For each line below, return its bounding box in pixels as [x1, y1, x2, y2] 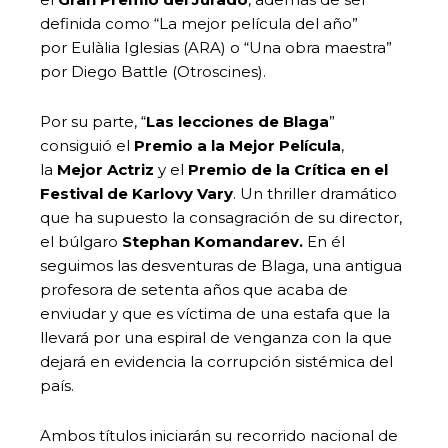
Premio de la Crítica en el [188, 159, 388, 179]
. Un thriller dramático [233, 183, 397, 203]
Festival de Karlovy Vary [40, 183, 233, 203]
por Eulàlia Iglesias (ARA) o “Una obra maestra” [40, 37, 392, 57]
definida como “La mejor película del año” [40, 13, 358, 33]
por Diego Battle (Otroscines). [40, 61, 266, 81]
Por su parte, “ [40, 111, 146, 131]
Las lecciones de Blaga [146, 111, 329, 131]
